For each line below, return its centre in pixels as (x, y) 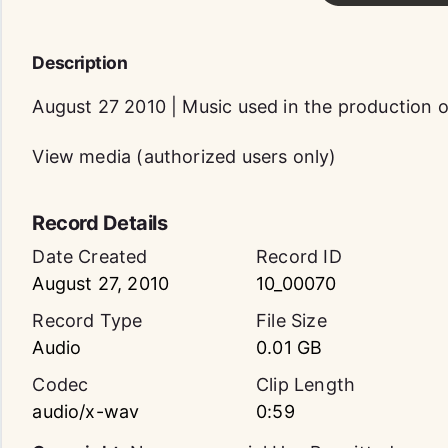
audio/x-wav (86, 411)
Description (80, 62)
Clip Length (306, 384)
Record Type (87, 320)
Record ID (299, 256)
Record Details (100, 223)
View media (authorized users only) (184, 156)
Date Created (90, 256)
